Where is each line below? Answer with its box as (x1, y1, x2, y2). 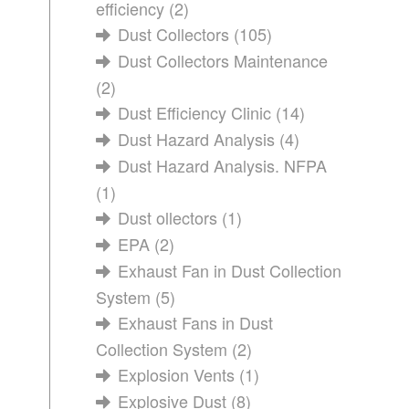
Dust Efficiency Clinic (118, 100, 272, 124)
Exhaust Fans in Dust (118, 310, 274, 334)
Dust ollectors (118, 205, 218, 229)
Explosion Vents (118, 362, 236, 386)
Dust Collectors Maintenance (118, 48, 329, 72)
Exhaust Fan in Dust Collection (118, 258, 342, 282)
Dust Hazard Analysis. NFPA (118, 153, 328, 177)
